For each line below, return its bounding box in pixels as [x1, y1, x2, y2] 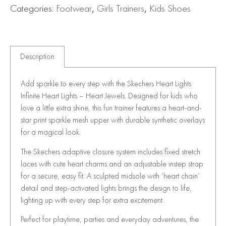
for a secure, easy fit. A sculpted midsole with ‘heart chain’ [21, 170, 200, 181]
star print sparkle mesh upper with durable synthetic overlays [21, 115, 205, 126]
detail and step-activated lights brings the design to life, [21, 182, 192, 193]
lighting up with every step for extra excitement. [21, 194, 164, 205]
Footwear [56, 1, 92, 15]
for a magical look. [21, 127, 81, 138]
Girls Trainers [97, 1, 144, 15]
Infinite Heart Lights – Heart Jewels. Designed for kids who [21, 90, 198, 101]
